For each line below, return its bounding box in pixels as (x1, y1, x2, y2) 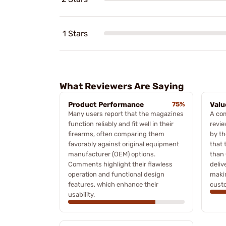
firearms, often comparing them (68, 130, 164, 138)
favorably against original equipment (68, 140, 179, 148)
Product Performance (68, 100, 144, 109)
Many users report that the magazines (68, 109, 184, 118)
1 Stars (63, 28, 88, 38)
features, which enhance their (68, 180, 158, 188)
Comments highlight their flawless (68, 160, 173, 168)
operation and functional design (68, 170, 164, 178)
